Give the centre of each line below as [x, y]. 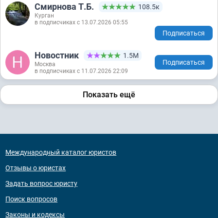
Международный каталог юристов [61, 152]
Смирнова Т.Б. [64, 7]
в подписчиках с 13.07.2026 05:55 [81, 22]
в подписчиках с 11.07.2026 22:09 [81, 71]
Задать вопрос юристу [42, 183]
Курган [44, 15]
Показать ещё [109, 94]
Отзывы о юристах [36, 168]
